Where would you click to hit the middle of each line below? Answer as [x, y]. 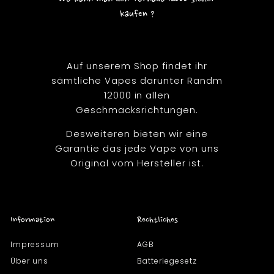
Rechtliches [157, 220]
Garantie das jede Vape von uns [137, 148]
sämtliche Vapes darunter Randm [137, 80]
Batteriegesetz [167, 261]
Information [32, 220]
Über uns [29, 261]
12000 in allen [137, 95]
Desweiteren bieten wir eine [137, 133]
